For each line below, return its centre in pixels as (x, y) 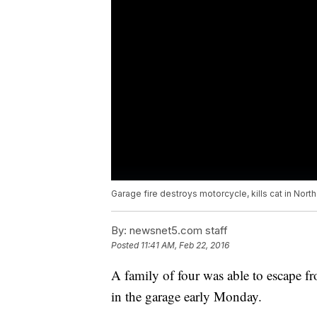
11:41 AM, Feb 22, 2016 (185, 246)
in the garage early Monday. (189, 296)
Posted (126, 246)
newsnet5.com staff (177, 231)
